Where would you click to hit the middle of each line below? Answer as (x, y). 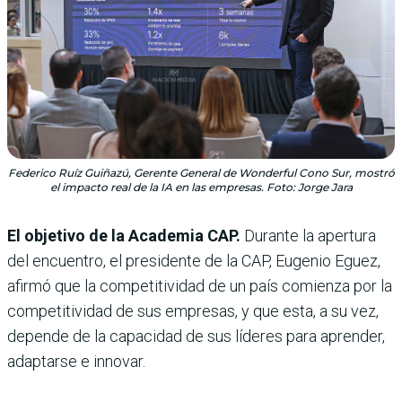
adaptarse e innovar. (76, 361)
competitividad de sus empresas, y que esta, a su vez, (193, 310)
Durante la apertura (308, 235)
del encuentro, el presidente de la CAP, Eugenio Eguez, (194, 260)
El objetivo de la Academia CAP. (124, 235)
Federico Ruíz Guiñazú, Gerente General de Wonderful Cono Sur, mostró (201, 172)
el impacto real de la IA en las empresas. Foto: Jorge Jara (201, 187)
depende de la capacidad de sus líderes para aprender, (196, 336)
